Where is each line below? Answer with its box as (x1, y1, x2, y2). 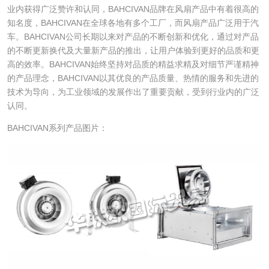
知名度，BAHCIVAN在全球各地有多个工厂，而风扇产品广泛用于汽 (7, 18, 259, 28)
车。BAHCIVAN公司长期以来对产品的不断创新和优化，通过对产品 (7, 32, 259, 42)
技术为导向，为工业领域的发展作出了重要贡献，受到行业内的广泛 (7, 87, 259, 97)
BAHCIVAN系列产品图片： (7, 123, 107, 133)
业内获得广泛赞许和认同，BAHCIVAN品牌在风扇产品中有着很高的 (7, 4, 259, 14)
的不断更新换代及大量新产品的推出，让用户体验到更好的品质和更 (7, 46, 259, 56)
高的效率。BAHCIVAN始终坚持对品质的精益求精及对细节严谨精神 (7, 59, 259, 70)
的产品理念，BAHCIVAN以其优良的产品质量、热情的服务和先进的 (7, 73, 259, 83)
